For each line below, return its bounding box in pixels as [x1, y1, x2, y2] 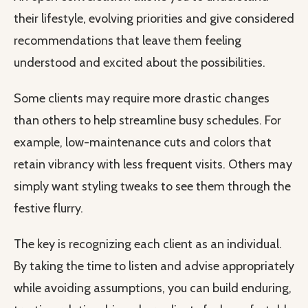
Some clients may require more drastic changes [14, 91, 269, 107]
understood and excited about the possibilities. [14, 55, 265, 71]
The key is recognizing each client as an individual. [14, 236, 282, 252]
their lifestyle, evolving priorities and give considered [14, 11, 294, 27]
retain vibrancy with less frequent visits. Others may [14, 157, 292, 173]
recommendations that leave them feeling [14, 33, 241, 49]
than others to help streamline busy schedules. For [14, 113, 281, 129]
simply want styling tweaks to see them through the [14, 179, 291, 195]
